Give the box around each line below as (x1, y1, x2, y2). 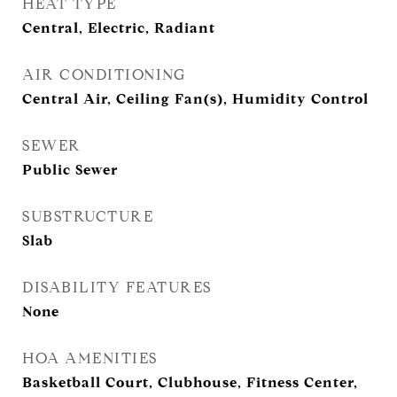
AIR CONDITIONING (22, 66, 185, 84)
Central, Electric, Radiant (22, 19, 215, 36)
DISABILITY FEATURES (22, 278, 212, 297)
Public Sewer (22, 161, 118, 178)
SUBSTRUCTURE (22, 207, 153, 226)
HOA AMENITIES (22, 349, 158, 368)
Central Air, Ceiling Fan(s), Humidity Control (22, 90, 369, 107)
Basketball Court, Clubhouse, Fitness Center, (22, 374, 358, 391)
